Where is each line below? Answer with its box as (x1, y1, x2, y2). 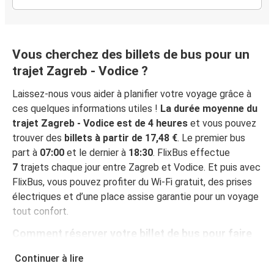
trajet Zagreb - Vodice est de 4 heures (12, 117, 188, 130)
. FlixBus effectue (153, 147, 230, 159)
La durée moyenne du (160, 103, 257, 115)
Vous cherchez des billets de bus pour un (12, 47, 250, 62)
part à (12, 147, 40, 159)
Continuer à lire (15, 253, 83, 265)
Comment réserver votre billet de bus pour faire (12, 228, 252, 240)
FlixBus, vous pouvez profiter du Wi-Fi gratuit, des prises (12, 176, 252, 188)
